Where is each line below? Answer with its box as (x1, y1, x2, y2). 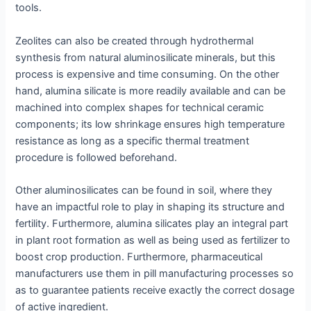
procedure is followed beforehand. (15, 151, 178, 164)
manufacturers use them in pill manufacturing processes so (15, 267, 294, 280)
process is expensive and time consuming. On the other (15, 67, 280, 81)
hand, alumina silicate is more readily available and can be (15, 84, 286, 97)
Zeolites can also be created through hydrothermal (15, 34, 254, 47)
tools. (15, 1, 42, 15)
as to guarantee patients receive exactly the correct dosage (15, 283, 295, 296)
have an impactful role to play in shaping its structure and (15, 200, 285, 213)
